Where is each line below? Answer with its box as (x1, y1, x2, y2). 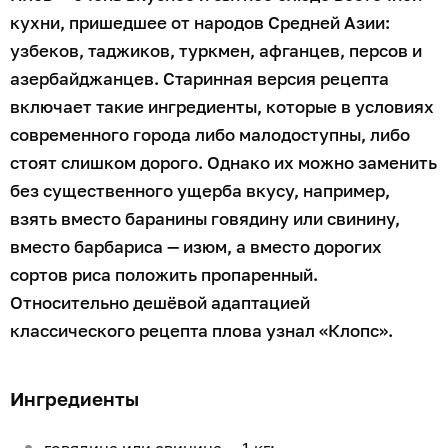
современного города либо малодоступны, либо (10, 123, 410, 145)
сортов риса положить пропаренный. (10, 263, 318, 285)
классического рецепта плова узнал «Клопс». (10, 319, 397, 341)
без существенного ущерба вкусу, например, (10, 179, 390, 201)
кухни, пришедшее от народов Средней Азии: (10, 11, 390, 33)
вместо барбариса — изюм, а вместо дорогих (10, 235, 382, 257)
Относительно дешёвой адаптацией (10, 291, 310, 313)
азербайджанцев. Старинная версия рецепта (10, 67, 389, 89)
